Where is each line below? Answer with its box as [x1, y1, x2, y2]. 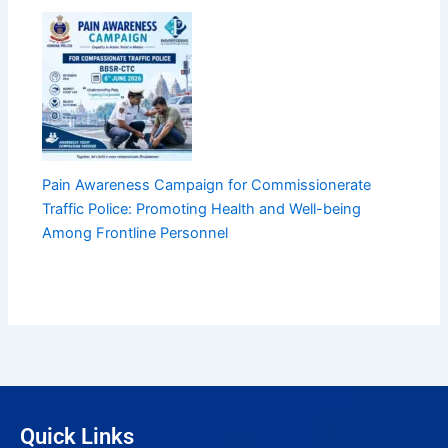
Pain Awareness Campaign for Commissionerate [42, 176, 372, 195]
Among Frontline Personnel [42, 224, 229, 243]
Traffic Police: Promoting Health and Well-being [42, 200, 362, 219]
